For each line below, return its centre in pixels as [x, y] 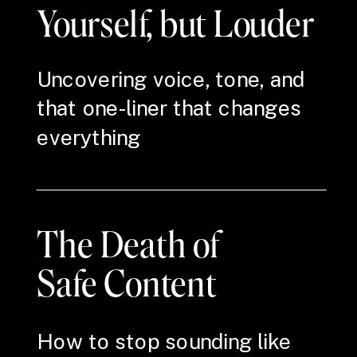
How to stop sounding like [164, 341]
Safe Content [127, 282]
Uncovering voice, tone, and [171, 79]
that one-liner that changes [169, 108]
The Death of [128, 243]
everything [89, 137]
